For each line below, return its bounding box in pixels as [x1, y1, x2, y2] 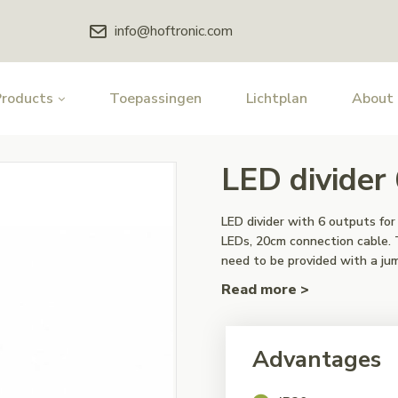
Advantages [252, 344, 381, 375]
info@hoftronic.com [114, 21, 233, 41]
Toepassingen [109, 89, 202, 108]
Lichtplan [246, 89, 307, 108]
